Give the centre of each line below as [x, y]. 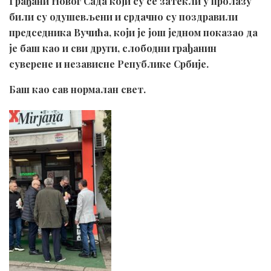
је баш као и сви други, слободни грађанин [113, 48]
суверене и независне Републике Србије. [109, 64]
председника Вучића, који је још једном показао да [133, 32]
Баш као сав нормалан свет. [77, 89]
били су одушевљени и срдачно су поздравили [123, 16]
